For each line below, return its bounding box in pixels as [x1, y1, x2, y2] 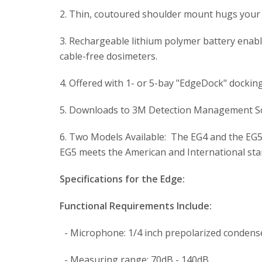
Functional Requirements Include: [60, 199, 212, 212]
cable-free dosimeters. [60, 50, 157, 63]
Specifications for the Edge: [60, 173, 185, 185]
